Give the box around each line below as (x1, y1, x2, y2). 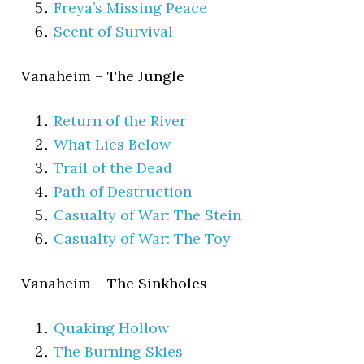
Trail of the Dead (54, 158, 173, 177)
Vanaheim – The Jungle (21, 66, 185, 85)
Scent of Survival (54, 21, 174, 41)
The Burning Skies (54, 341, 184, 361)
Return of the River (54, 110, 187, 130)
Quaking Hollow (54, 318, 170, 337)
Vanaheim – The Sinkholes (21, 273, 208, 292)
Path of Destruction (54, 181, 193, 201)
